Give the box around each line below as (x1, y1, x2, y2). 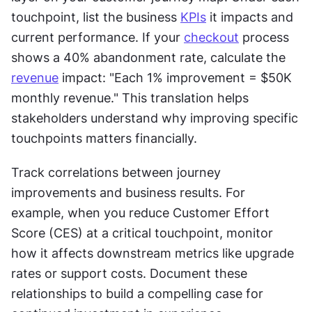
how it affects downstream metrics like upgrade (11, 246, 294, 261)
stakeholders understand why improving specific (11, 111, 298, 126)
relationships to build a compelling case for (11, 286, 263, 302)
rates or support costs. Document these (11, 266, 247, 281)
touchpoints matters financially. (11, 131, 197, 146)
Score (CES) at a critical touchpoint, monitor (11, 226, 273, 241)
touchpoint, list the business (11, 10, 180, 25)
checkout (184, 30, 239, 45)
